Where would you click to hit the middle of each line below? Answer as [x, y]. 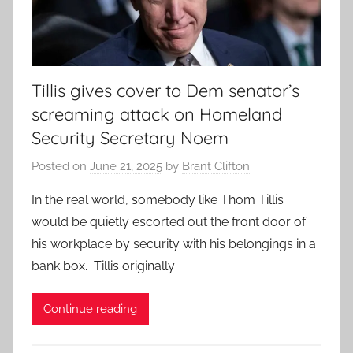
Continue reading [90, 309]
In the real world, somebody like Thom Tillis [158, 199]
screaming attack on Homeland [157, 115]
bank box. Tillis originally [103, 266]
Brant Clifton [216, 166]
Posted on [61, 166]
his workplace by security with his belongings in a [174, 243]
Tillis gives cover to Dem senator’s [165, 91]
